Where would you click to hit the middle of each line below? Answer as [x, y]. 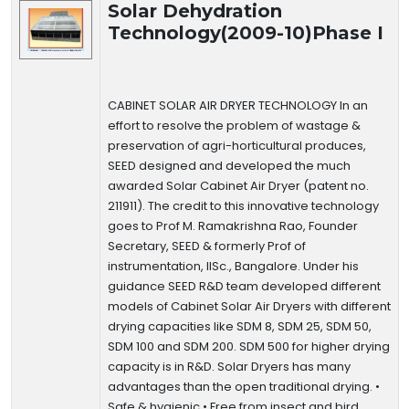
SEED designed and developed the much [229, 166]
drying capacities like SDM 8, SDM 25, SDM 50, [240, 326]
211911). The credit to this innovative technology [243, 206]
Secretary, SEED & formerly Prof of [207, 246]
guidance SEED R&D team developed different [244, 286]
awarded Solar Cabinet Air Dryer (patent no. [238, 186]
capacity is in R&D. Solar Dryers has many [229, 367]
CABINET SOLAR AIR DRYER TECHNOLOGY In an [238, 105]
